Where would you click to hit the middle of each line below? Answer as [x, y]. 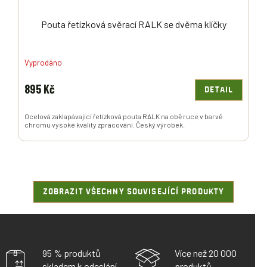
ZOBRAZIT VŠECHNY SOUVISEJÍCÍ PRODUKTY [133, 192]
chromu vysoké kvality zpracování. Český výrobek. [105, 125]
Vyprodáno [43, 62]
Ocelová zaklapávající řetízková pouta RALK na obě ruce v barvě [123, 117]
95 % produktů [71, 253]
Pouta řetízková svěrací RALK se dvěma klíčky [133, 24]
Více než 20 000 [205, 253]
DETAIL [219, 90]
